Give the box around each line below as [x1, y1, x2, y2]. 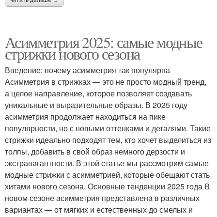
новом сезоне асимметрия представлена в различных [5, 192, 200, 203]
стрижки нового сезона [5, 43, 140, 64]
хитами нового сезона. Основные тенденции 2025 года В [5, 180, 210, 192]
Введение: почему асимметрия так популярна [5, 64, 170, 76]
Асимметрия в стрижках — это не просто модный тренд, [5, 76, 206, 87]
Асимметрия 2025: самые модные [5, 31, 202, 52]
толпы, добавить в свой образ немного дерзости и [5, 145, 185, 157]
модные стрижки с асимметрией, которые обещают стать [5, 169, 210, 180]
